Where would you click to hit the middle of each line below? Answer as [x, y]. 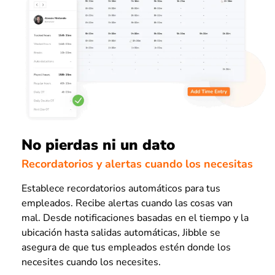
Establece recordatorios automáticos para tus [121, 188]
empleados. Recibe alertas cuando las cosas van [127, 203]
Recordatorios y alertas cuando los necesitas [137, 164]
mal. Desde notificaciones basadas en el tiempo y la [135, 218]
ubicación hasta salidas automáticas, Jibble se [121, 232]
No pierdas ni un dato [98, 145]
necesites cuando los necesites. [91, 262]
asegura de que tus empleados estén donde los [126, 247]
